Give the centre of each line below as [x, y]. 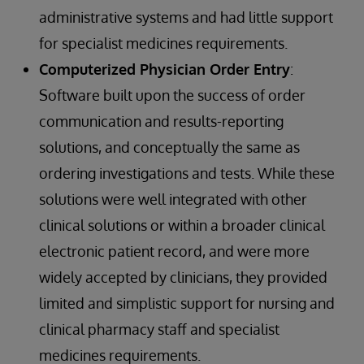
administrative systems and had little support [186, 17]
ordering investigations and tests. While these [187, 173]
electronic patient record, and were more [174, 251]
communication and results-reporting [161, 121]
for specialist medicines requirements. [163, 43]
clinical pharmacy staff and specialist [159, 329]
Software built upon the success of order [172, 95]
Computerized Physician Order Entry [165, 69]
